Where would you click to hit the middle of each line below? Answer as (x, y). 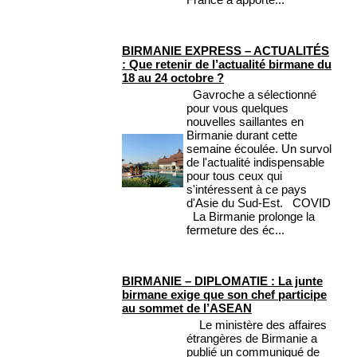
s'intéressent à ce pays (247, 190)
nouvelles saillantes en (245, 122)
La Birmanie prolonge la (251, 217)
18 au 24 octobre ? (173, 78)
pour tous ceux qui (234, 176)
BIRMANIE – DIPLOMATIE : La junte (222, 281)
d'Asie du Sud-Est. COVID (259, 203)
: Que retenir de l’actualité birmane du (227, 65)
